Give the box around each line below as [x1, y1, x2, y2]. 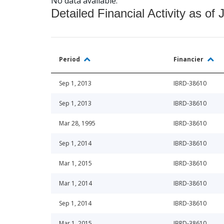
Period [59, 55, 81, 64]
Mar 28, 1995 [59, 119, 95, 128]
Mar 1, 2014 [59, 179, 92, 188]
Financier [173, 55, 205, 64]
